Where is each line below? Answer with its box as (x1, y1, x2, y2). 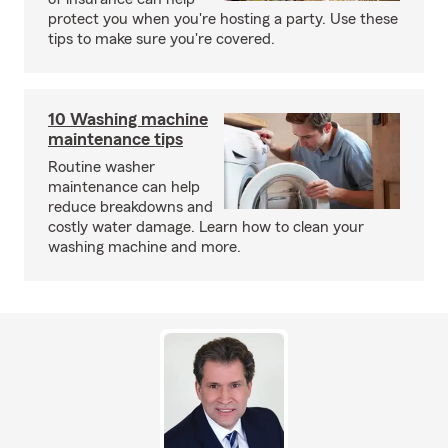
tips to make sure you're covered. (48, 31, 275, 47)
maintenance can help (48, 179, 200, 195)
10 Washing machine (48, 110, 208, 128)
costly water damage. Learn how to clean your (48, 219, 364, 235)
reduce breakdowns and (48, 199, 213, 215)
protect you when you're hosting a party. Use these (48, 11, 398, 27)
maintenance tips (48, 130, 183, 148)
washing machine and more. (48, 239, 241, 255)
